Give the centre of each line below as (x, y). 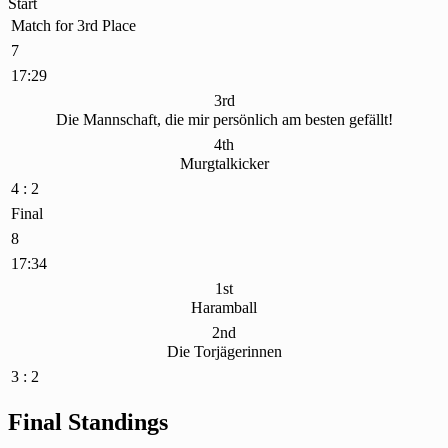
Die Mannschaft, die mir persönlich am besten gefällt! (224, 119)
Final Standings (88, 421)
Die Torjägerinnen (224, 351)
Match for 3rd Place (73, 25)
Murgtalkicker (224, 163)
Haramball (224, 307)
